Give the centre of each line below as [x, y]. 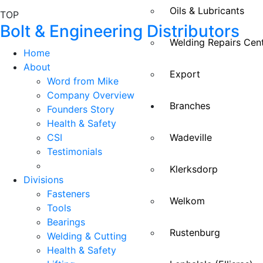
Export [185, 74]
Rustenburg [195, 233]
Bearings [66, 222]
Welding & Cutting [87, 236]
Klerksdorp [194, 169]
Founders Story [81, 109]
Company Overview [91, 95]
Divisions [43, 179]
